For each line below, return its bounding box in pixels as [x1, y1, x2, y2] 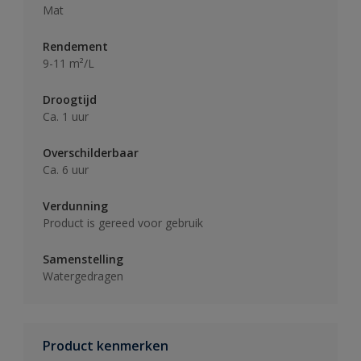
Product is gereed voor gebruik [43, 214, 203, 230]
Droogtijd [43, 91, 97, 107]
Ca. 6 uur [43, 161, 89, 177]
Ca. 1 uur [43, 108, 89, 124]
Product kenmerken [43, 336, 168, 355]
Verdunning [43, 197, 108, 214]
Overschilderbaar [43, 144, 139, 160]
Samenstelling [43, 251, 123, 267]
